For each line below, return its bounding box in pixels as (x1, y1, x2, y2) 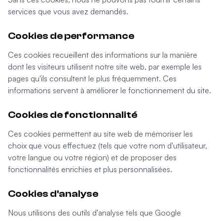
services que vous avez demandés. (8, 6, 128, 16)
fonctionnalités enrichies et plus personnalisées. (8, 164, 172, 174)
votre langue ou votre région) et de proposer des (8, 152, 177, 162)
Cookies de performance (8, 30, 134, 41)
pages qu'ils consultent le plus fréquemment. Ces (8, 74, 177, 83)
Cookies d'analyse (8, 188, 98, 199)
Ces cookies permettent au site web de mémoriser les (8, 129, 193, 139)
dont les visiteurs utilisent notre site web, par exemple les (8, 62, 202, 72)
